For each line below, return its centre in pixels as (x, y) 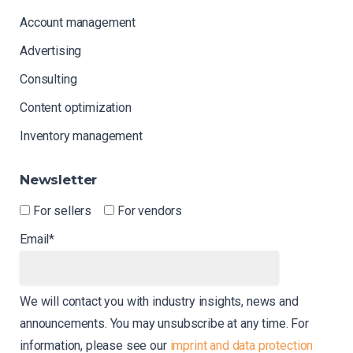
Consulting (48, 80)
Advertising (51, 51)
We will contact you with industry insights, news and (159, 302)
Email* (37, 240)
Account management (78, 23)
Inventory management (81, 136)
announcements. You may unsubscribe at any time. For (164, 324)
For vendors (150, 211)
